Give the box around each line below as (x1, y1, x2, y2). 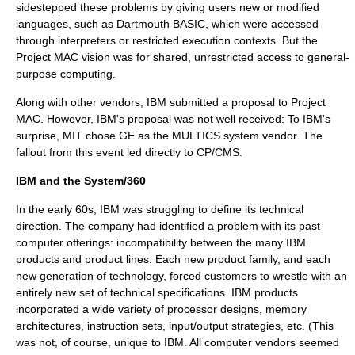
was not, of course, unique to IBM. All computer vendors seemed (16, 336, 339, 349)
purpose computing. (16, 67, 116, 80)
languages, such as (16, 17, 116, 30)
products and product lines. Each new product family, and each (16, 253, 330, 265)
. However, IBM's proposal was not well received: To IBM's (40, 113, 330, 125)
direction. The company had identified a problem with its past (16, 219, 320, 232)
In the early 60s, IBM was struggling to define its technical (16, 203, 303, 216)
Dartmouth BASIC (116, 17, 205, 30)
